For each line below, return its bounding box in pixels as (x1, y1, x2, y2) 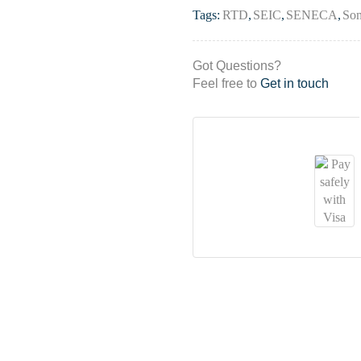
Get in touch (260, 77, 329, 90)
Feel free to (193, 77, 260, 90)
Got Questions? (193, 59, 281, 73)
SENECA (286, 8, 338, 22)
